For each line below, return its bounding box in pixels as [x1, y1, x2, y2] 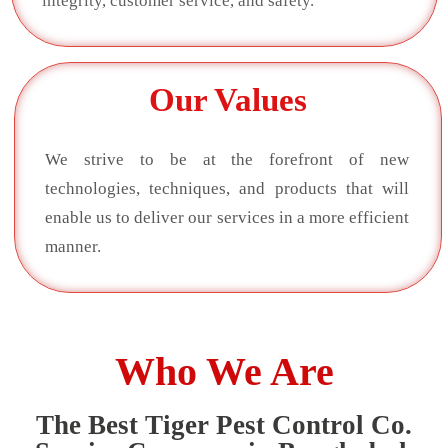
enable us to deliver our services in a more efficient [45, 207, 409, 227]
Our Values [149, 82, 307, 119]
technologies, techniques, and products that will [45, 178, 409, 198]
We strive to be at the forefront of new [45, 149, 409, 169]
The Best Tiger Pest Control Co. [36, 409, 412, 440]
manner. [45, 236, 101, 256]
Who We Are [114, 348, 334, 394]
